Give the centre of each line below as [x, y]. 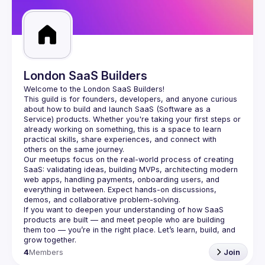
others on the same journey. [74, 149]
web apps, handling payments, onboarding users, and [122, 180]
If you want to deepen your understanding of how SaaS [124, 210]
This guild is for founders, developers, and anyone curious [130, 99]
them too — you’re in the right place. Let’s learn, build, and [130, 230]
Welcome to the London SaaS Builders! [94, 89]
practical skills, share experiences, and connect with [120, 139]
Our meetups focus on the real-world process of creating [129, 159]
